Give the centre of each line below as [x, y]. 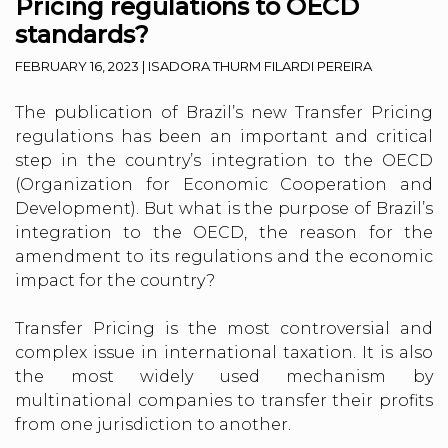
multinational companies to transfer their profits [224, 400]
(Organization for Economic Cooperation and [224, 184]
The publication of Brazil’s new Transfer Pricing [224, 112]
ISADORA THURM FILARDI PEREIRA [260, 65]
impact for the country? [115, 280]
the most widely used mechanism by [224, 376]
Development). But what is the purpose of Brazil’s [224, 208]
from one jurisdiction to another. [153, 424]
